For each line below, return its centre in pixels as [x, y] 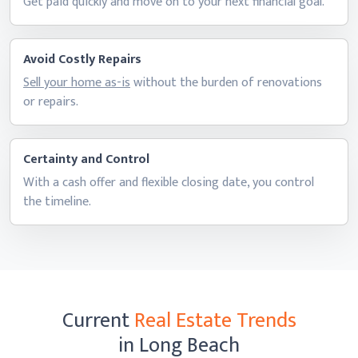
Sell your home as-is [77, 83]
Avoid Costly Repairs [82, 60]
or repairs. [51, 102]
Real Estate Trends [215, 321]
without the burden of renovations [226, 83]
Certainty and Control [86, 159]
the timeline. [57, 202]
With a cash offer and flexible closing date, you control [169, 183]
